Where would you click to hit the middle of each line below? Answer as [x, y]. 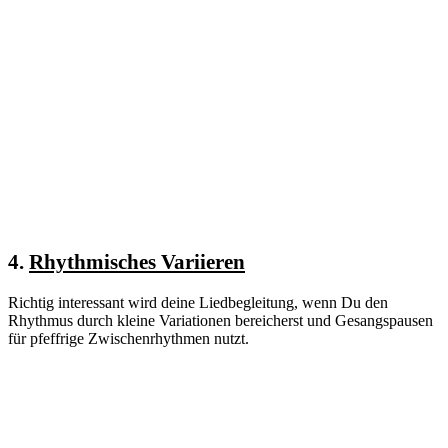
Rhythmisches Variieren [137, 262]
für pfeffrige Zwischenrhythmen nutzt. [128, 339]
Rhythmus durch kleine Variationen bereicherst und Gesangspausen [220, 321]
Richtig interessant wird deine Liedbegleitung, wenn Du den [198, 303]
